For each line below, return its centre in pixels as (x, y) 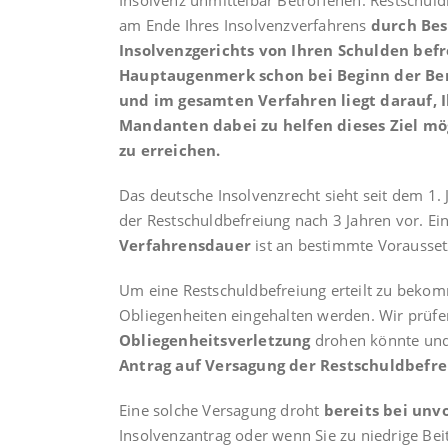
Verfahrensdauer (185, 245)
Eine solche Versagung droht (221, 410)
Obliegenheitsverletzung (215, 340)
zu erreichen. (170, 150)
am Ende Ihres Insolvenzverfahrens (245, 25)
